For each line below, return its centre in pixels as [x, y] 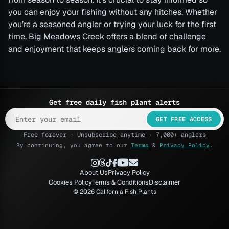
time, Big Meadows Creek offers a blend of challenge [107, 37]
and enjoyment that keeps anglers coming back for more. [114, 49]
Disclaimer [165, 182]
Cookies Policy [70, 182]
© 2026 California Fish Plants [114, 192]
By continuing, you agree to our [73, 145]
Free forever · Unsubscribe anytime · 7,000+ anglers [114, 135]
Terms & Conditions [120, 182]
